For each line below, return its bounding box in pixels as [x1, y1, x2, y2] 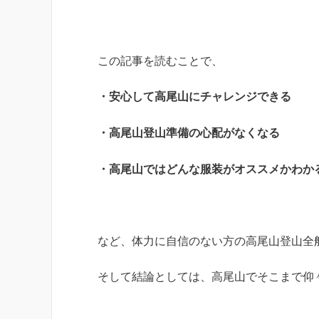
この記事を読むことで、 [98, 54, 223, 67]
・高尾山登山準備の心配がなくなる [98, 127, 280, 140]
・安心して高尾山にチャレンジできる [98, 90, 291, 103]
